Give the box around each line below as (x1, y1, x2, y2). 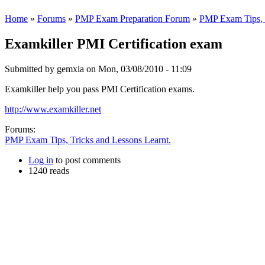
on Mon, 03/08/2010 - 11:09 (84, 63, 192, 74)
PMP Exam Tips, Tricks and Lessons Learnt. (5, 134, 171, 145)
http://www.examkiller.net (5, 104, 101, 114)
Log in (28, 154, 53, 165)
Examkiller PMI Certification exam (5, 36, 222, 52)
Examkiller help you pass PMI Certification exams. (5, 83, 195, 94)
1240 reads (28, 165, 69, 176)
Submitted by (5, 63, 57, 74)
